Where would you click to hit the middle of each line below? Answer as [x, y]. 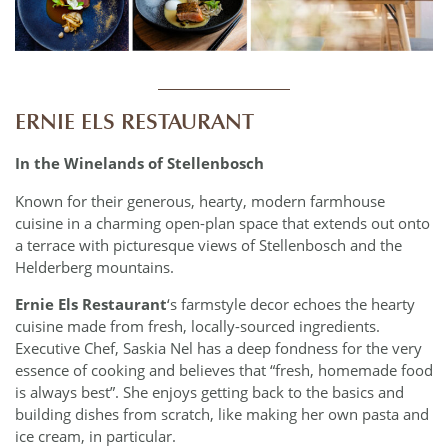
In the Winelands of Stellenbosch [139, 163]
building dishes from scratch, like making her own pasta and [222, 414]
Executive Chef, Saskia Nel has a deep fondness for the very [218, 348]
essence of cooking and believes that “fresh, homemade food [224, 370]
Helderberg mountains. [94, 266]
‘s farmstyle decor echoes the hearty [291, 304]
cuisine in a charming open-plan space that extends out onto [222, 222]
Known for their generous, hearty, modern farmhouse [200, 200]
